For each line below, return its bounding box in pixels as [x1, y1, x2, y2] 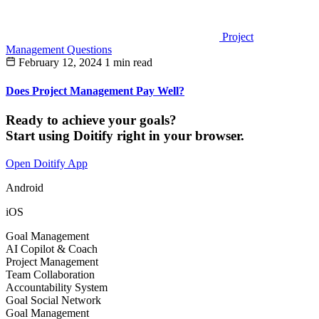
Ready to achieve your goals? [6, 113, 177, 127]
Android [6, 181, 43, 194]
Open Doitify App [6, 157, 88, 169]
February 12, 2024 [16, 56, 105, 69]
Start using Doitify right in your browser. [6, 128, 244, 143]
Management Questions [6, 43, 112, 56]
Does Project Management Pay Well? [6, 84, 184, 97]
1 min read [105, 56, 152, 69]
